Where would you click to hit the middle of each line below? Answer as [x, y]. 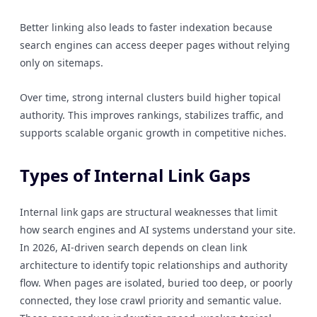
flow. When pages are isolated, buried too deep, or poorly [156, 283]
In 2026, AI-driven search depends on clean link [133, 247]
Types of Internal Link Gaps [135, 175]
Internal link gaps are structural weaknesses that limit [149, 212]
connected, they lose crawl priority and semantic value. [151, 300]
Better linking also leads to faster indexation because [146, 27]
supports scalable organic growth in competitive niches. [153, 133]
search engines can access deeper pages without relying [155, 45]
